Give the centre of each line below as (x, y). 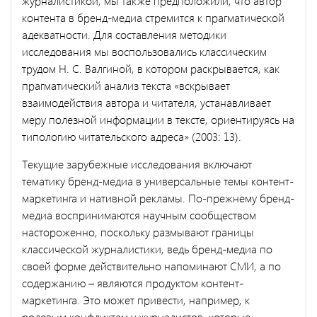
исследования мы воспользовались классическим (144, 51)
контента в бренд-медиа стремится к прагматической (153, 17)
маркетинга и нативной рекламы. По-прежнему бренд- (158, 197)
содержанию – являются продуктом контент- (133, 282)
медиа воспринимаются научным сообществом (139, 214)
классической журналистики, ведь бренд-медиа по (147, 248)
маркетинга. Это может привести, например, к (136, 299)
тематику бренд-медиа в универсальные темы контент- (158, 180)
